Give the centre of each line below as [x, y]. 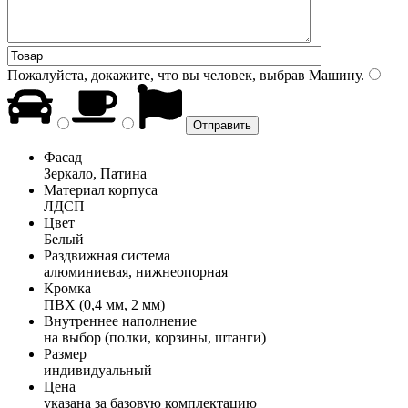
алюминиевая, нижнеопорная [136, 271]
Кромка [67, 288]
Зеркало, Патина [95, 173]
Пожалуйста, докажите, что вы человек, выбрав [156, 75]
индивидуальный [98, 370]
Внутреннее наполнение [120, 321]
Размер [65, 353]
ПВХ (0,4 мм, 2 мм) [104, 304]
